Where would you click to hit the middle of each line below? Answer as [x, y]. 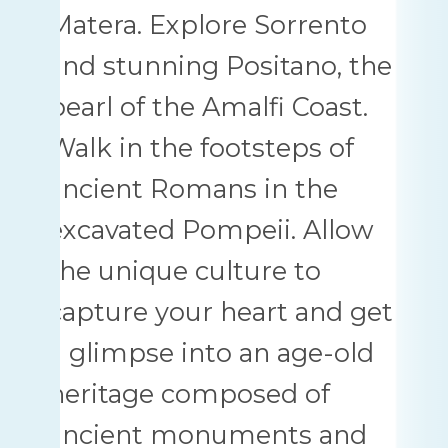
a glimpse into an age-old [211, 352]
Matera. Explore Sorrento [207, 24]
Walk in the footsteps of [201, 147]
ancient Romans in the [193, 188]
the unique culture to [184, 270]
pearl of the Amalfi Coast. [208, 106]
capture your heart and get [220, 311]
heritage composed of [189, 393]
